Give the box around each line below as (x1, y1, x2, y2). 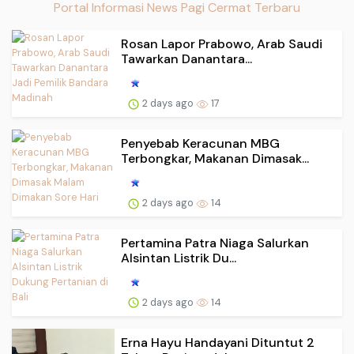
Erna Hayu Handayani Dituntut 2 (121, 333, 314, 351)
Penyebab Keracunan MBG (121, 135, 280, 152)
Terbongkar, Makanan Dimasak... (121, 150, 309, 167)
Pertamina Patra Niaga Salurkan (121, 234, 309, 251)
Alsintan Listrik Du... (121, 249, 236, 266)
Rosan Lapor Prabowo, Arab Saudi (121, 36, 322, 53)
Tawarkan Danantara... (121, 51, 252, 68)
